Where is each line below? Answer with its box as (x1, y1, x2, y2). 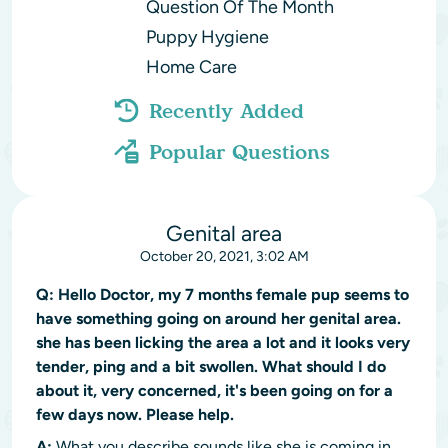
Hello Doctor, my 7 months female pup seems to (54, 285, 409, 304)
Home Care (145, 56, 237, 78)
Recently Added (148, 98, 304, 123)
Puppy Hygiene (145, 26, 269, 48)
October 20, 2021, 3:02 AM (139, 248, 309, 265)
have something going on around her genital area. (36, 309, 401, 328)
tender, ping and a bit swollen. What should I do (36, 357, 386, 376)
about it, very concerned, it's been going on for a (36, 381, 393, 400)
